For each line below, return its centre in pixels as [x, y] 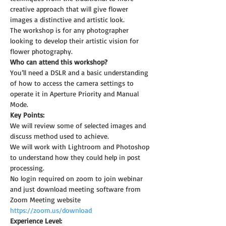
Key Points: [27, 115]
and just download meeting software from [76, 189]
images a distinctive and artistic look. [67, 19]
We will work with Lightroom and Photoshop [81, 146]
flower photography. [41, 51]
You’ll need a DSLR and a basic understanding [80, 72]
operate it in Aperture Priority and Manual [75, 93]
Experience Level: [36, 220]
